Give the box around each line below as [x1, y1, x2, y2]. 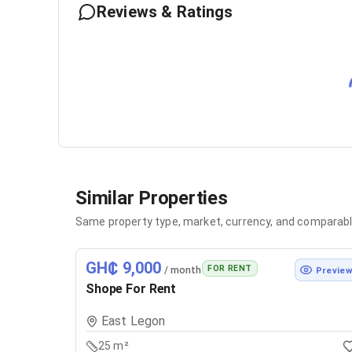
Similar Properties [75, 187, 228, 209]
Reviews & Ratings [97, 2, 233, 21]
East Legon [101, 313, 166, 328]
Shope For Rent [86, 281, 177, 297]
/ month [161, 264, 202, 276]
